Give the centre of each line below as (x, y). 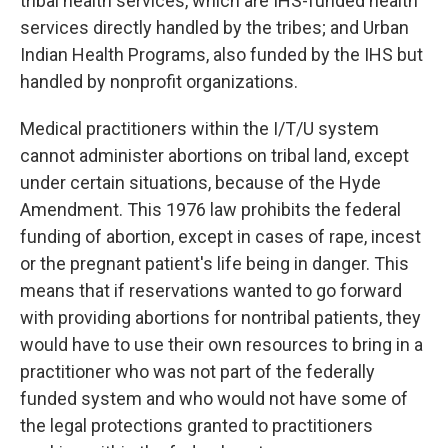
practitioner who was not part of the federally (197, 372)
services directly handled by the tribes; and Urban (214, 28)
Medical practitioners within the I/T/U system (199, 129)
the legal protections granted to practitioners (196, 426)
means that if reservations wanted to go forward (211, 291)
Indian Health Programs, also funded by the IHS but (221, 55)
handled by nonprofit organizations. (159, 82)
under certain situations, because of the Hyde (200, 183)
